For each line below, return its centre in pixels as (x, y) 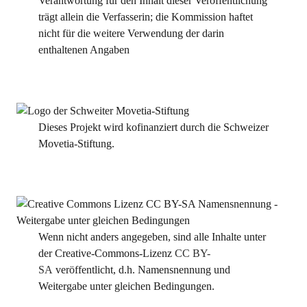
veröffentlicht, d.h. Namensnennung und (143, 270)
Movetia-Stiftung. (76, 144)
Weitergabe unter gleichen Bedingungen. (126, 286)
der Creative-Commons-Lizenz (106, 254)
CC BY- (192, 254)
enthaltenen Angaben (84, 50)
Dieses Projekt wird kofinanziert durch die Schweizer (153, 127)
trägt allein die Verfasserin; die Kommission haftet (145, 17)
